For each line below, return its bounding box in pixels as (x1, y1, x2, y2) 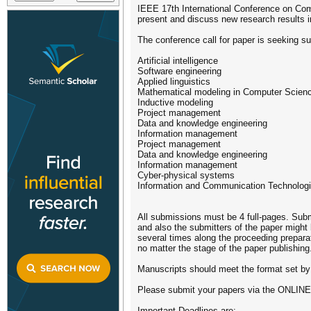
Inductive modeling (137, 97, 213, 108)
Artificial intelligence (137, 56, 218, 66)
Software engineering (137, 66, 221, 76)
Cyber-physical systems (137, 170, 235, 180)
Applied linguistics (137, 76, 210, 87)
